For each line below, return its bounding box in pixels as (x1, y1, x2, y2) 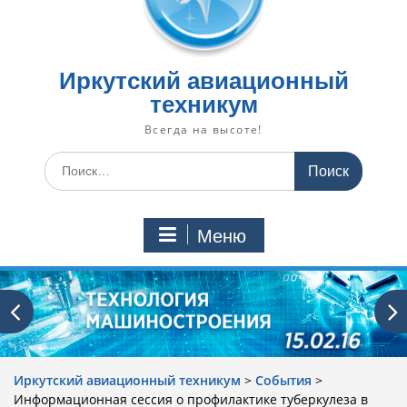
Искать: (44, 152, 91, 169)
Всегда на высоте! (144, 122, 263, 137)
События (255, 371, 312, 389)
